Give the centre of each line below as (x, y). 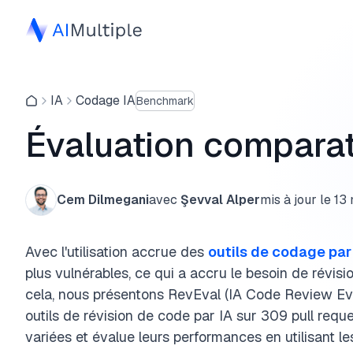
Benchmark (165, 100)
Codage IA (106, 100)
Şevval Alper (220, 200)
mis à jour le (295, 200)
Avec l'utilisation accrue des (117, 252)
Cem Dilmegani (103, 200)
